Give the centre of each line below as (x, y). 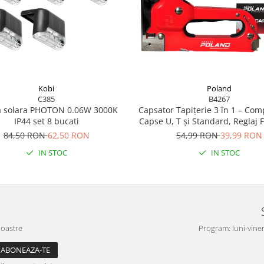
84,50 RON (25, 135)
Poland (219, 88)
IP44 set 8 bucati (46, 121)
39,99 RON (241, 135)
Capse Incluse (219, 132)
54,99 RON (198, 135)
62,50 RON (68, 135)
